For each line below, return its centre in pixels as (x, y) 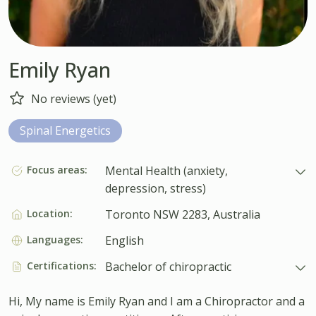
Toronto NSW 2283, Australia (182, 214)
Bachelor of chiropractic (168, 266)
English (124, 240)
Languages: (55, 239)
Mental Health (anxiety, (166, 170)
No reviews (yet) (74, 98)
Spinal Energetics (65, 130)
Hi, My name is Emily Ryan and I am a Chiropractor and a (157, 301)
